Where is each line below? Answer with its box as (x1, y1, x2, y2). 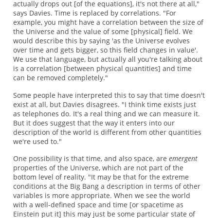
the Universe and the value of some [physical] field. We (13, 27, 193, 36)
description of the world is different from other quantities (13, 127, 201, 137)
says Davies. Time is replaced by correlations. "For (13, 8, 176, 18)
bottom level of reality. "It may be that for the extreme (13, 172, 189, 182)
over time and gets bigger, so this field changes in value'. (13, 45, 198, 55)
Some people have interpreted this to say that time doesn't (13, 90, 205, 100)
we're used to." (13, 136, 62, 146)
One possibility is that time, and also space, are (13, 154, 169, 163)
